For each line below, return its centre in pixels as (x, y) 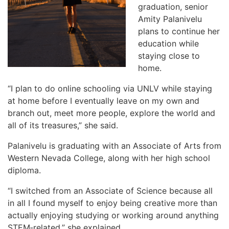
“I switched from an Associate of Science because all (110, 191)
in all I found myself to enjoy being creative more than (112, 203)
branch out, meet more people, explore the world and (111, 113)
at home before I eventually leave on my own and (104, 101)
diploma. (24, 170)
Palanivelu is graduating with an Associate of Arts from (114, 146)
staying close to (169, 56)
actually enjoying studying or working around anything (113, 215)
